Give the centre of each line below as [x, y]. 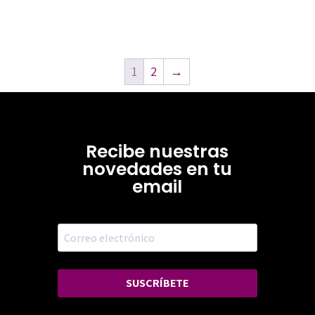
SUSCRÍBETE [157, 283]
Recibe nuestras [157, 152]
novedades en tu [157, 169]
